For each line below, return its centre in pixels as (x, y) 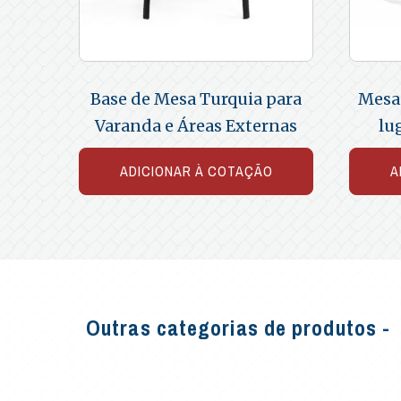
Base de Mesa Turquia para (196, 98)
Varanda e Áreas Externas (196, 125)
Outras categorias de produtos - (239, 327)
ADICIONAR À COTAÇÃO (196, 171)
